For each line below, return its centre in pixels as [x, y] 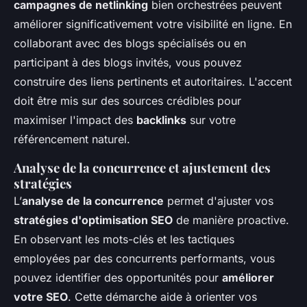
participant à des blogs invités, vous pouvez [128, 62]
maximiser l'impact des [75, 120]
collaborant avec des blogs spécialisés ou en [130, 43]
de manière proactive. [231, 220]
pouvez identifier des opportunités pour [118, 278]
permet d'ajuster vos [219, 201]
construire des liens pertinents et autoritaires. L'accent [153, 82]
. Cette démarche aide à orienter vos [162, 297]
